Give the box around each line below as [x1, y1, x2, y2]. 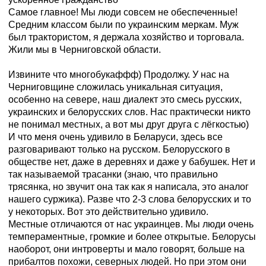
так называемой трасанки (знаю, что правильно [8, 169, 218, 179]
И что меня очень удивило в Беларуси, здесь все [8, 131, 223, 142]
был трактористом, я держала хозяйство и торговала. [8, 31, 245, 42]
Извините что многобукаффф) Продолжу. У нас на [8, 69, 230, 80]
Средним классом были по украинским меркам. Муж [8, 19, 239, 30]
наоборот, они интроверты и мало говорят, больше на [8, 243, 245, 254]
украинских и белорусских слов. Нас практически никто [8, 106, 251, 117]
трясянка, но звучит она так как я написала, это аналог [8, 181, 249, 192]
